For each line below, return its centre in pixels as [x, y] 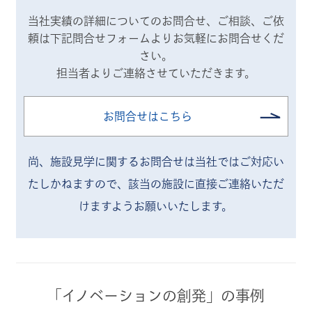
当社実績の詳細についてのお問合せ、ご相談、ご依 [156, 21]
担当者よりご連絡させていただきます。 [156, 73]
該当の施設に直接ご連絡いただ [206, 184]
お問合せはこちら [148, 116]
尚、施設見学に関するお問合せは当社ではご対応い [156, 162]
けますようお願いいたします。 [156, 206]
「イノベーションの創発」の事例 [156, 295]
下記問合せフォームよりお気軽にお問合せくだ [167, 38]
